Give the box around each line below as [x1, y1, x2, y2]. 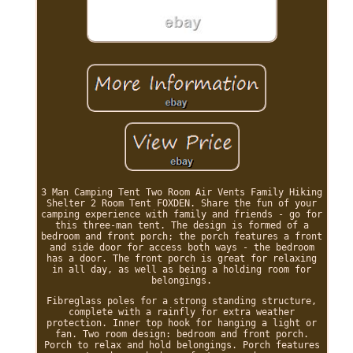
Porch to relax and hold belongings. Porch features [43, 339, 320, 351]
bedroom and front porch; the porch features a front [41, 230, 323, 242]
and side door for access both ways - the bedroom [49, 241, 314, 253]
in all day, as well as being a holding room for [52, 263, 312, 275]
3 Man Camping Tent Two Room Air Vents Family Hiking [41, 186, 323, 198]
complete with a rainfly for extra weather [69, 306, 295, 318]
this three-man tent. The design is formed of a [54, 219, 309, 231]
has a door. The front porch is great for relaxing [46, 252, 318, 264]
